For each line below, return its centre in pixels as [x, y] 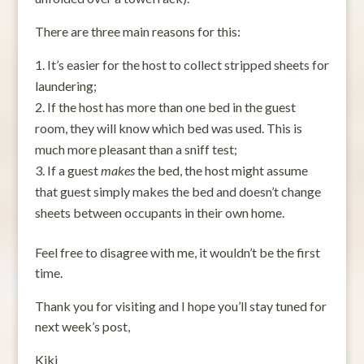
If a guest [72, 170]
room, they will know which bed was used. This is [168, 128]
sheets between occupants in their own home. [159, 212]
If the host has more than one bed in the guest [171, 106]
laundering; [65, 85]
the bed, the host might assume [221, 170]
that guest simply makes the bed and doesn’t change [178, 191]
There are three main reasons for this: [137, 31]
